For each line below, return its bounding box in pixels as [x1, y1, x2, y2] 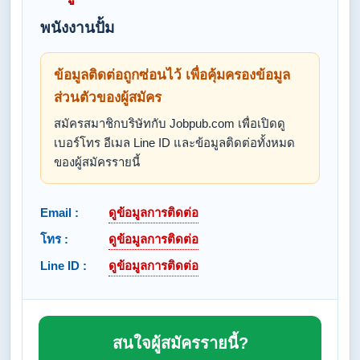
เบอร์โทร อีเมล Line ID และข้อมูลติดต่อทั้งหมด [54, 136, 295, 149]
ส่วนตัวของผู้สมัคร [54, 90, 162, 105]
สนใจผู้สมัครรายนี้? [112, 334, 248, 352]
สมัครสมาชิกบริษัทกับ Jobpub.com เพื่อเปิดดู [54, 117, 285, 130]
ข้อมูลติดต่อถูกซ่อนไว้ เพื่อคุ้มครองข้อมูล [54, 67, 290, 83]
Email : [40, 206, 79, 219]
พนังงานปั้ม [40, 19, 115, 36]
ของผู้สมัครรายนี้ [54, 155, 140, 169]
